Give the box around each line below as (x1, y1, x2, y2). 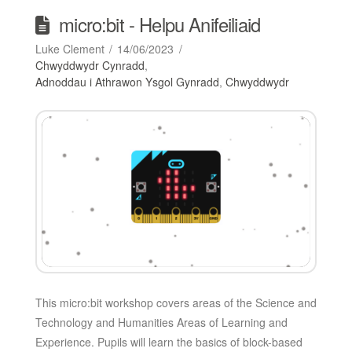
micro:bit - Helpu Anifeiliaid (59, 10, 261, 38)
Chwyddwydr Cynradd (35, 57, 145, 73)
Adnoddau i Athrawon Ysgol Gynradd (35, 73, 219, 90)
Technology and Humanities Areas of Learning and (35, 314, 288, 331)
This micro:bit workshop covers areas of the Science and (35, 295, 317, 311)
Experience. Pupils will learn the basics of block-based (35, 334, 302, 350)
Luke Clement (35, 40, 104, 57)
